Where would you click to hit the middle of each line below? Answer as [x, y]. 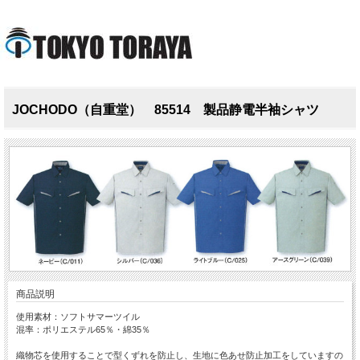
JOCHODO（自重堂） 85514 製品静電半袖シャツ [166, 109]
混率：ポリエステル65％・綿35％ [83, 330]
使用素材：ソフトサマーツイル [78, 317]
